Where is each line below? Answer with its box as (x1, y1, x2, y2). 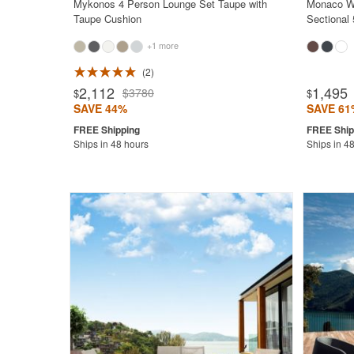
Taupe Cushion (73, 10, 141, 26)
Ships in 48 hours (73, 136, 149, 150)
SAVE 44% (73, 100, 127, 116)
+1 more (144, 38, 179, 51)
